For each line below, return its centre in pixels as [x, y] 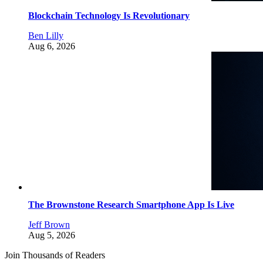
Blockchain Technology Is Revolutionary [109, 15]
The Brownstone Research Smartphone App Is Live [131, 204]
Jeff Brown [49, 224]
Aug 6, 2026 [52, 46]
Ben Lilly [46, 35]
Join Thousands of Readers [55, 255]
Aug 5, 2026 [52, 235]
